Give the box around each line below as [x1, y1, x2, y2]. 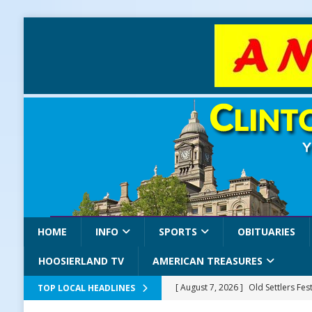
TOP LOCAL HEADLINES [37, 282, 135, 294]
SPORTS [158, 225, 197, 238]
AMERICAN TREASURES [152, 254, 263, 267]
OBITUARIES [237, 225, 295, 238]
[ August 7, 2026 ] [175, 281, 245, 293]
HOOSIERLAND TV [38, 254, 124, 267]
